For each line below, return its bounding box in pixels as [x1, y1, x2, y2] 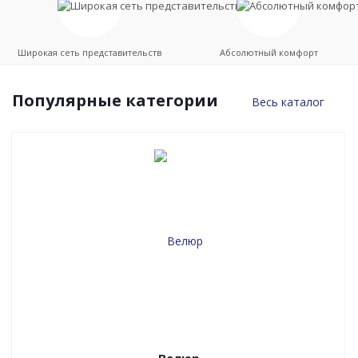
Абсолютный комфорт [219, 46, 318, 58]
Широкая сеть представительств [18, 46, 161, 58]
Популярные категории [12, 89, 218, 111]
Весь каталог [252, 94, 324, 109]
